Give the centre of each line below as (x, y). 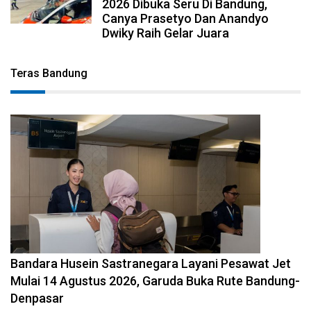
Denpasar (37, 298)
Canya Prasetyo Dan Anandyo (186, 18)
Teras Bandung (49, 73)
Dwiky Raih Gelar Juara (166, 33)
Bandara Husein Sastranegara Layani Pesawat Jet (151, 263)
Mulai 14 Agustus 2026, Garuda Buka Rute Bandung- (155, 280)
